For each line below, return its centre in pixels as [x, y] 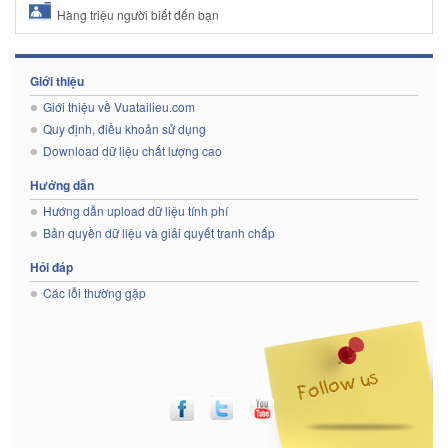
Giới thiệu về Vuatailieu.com [119, 106]
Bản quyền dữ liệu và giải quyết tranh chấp [159, 232]
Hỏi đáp [51, 267]
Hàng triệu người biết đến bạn [136, 14]
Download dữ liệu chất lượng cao [132, 150]
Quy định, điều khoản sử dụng [124, 128]
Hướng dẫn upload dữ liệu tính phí [135, 210]
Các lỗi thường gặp [94, 292]
